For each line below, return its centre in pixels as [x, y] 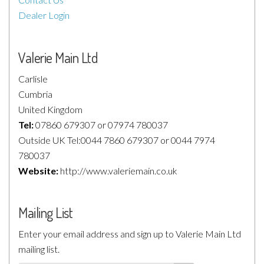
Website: [38, 171]
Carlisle [33, 79]
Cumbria [35, 94]
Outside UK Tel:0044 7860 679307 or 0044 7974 [117, 140]
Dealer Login [44, 15]
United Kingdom [50, 109]
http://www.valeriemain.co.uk [118, 171]
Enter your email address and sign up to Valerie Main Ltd [130, 234]
